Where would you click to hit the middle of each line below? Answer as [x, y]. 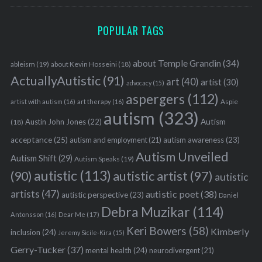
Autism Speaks [97, 159]
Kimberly [230, 232]
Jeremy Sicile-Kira [85, 233]
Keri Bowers [156, 231]
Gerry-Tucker [38, 250]
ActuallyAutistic [55, 81]
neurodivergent [174, 251]
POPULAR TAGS [131, 31]
